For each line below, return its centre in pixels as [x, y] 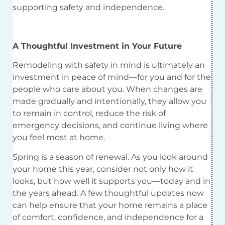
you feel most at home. [59, 138]
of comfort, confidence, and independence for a [108, 217]
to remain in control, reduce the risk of [89, 114]
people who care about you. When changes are [107, 89]
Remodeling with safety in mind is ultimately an [109, 65]
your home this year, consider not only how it [103, 169]
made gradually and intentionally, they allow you [109, 101]
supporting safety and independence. [88, 8]
